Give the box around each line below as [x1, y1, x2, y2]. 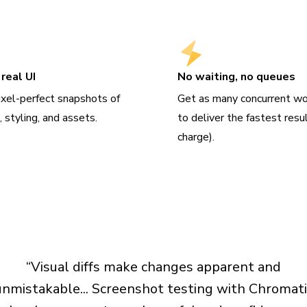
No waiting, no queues [177, 69, 296, 85]
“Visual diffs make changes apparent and [26, 258, 281, 277]
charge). [177, 130, 215, 145]
